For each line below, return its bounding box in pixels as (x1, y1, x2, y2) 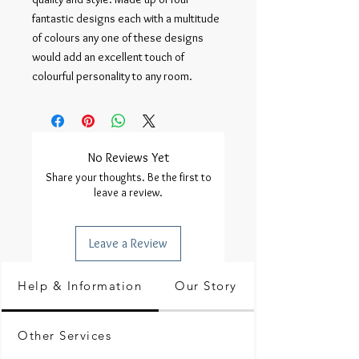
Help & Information (18, 278, 142, 293)
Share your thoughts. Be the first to (45, 170, 212, 184)
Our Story (175, 278, 237, 293)
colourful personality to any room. (32, 69, 192, 83)
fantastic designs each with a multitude (32, 11, 220, 26)
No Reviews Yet (87, 150, 169, 165)
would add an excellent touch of (32, 50, 184, 64)
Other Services (18, 328, 111, 343)
